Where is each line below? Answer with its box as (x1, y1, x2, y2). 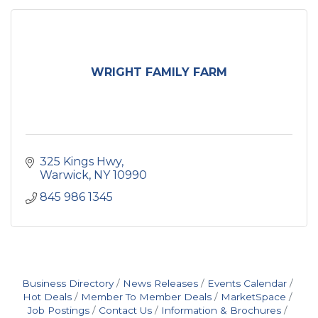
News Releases (123, 278, 198, 289)
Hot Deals (23, 291, 72, 302)
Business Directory (22, 278, 114, 289)
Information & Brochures (161, 305, 281, 316)
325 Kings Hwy (40, 155, 121, 168)
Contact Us (99, 305, 152, 316)
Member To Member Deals (81, 291, 212, 302)
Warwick (40, 168, 89, 182)
